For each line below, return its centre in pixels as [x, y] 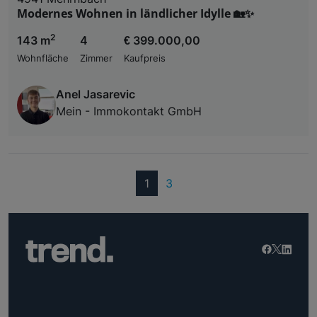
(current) [172, 183]
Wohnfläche [43, 59]
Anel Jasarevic [96, 94]
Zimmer [96, 59]
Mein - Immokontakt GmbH [129, 111]
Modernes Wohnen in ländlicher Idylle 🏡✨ [136, 14]
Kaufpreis [145, 59]
